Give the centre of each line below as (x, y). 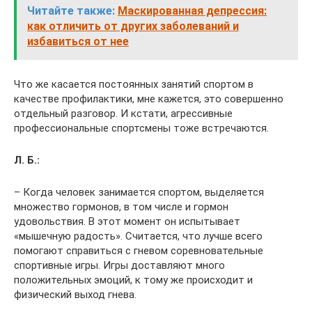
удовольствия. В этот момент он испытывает (127, 221)
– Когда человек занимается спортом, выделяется (139, 192)
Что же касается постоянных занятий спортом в (134, 84)
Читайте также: (71, 10)
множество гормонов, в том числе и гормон (121, 206)
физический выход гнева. (75, 294)
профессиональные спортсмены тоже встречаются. (141, 128)
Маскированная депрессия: (192, 10)
